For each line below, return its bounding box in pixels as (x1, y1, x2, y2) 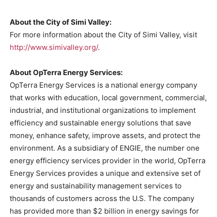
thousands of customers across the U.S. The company (10, 193, 194, 203)
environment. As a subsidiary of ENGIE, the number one (10, 143, 200, 153)
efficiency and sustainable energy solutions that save (10, 118, 191, 127)
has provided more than (10, 206, 93, 216)
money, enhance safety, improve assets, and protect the (10, 130, 201, 140)
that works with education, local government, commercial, (10, 93, 207, 102)
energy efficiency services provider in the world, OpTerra (10, 155, 205, 165)
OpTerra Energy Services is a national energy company (10, 80, 197, 90)
